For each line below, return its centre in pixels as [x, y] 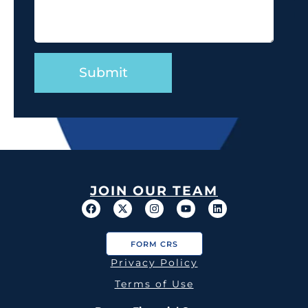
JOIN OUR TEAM [154, 191]
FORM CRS [154, 244]
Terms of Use [154, 284]
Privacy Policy [154, 263]
